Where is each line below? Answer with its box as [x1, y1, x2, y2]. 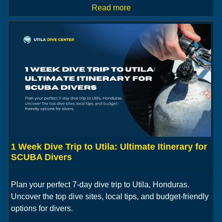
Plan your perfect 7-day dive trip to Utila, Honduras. [11, 180, 189, 189]
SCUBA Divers [11, 152, 72, 162]
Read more [91, 3, 131, 12]
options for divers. [11, 204, 73, 213]
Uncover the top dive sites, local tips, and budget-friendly [11, 192, 209, 201]
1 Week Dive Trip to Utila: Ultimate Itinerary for [11, 141, 207, 152]
